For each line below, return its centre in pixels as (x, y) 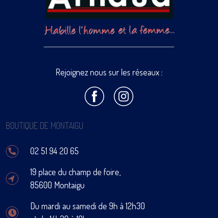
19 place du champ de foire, (75, 172)
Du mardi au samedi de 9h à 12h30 (88, 206)
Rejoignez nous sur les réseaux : (109, 72)
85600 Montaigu (57, 185)
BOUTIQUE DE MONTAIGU (45, 126)
